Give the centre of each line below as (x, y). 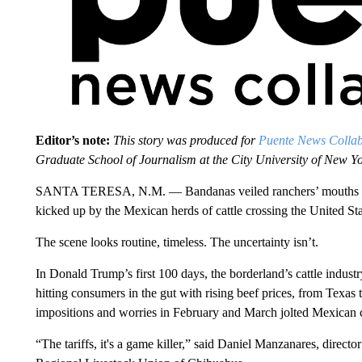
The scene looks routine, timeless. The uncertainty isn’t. (177, 242)
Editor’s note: (72, 141)
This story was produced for (184, 141)
